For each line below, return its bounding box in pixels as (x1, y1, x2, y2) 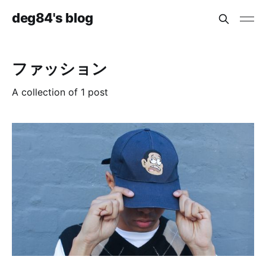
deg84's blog (12, 9, 93, 26)
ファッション (12, 59, 107, 78)
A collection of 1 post (12, 86, 108, 98)
